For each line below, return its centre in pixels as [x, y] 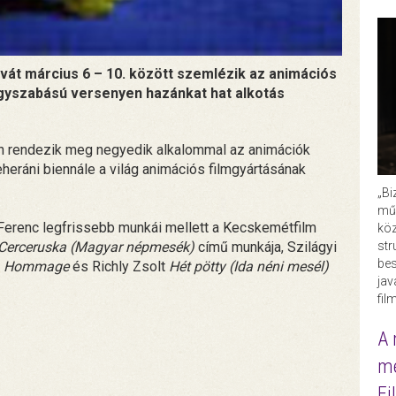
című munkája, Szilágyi [266, 247]
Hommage [36, 266]
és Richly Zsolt [119, 266]
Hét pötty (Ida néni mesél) [249, 266]
